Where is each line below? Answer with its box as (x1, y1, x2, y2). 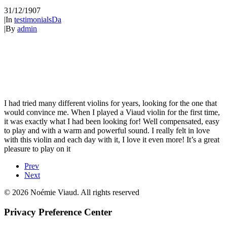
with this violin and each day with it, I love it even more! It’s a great (4, 135, 219, 144)
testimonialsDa (14, 15, 61, 24)
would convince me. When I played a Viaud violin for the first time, (4, 108, 220, 117)
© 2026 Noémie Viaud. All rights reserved (4, 188, 139, 197)
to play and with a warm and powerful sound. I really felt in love (4, 126, 210, 135)
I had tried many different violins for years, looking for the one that (4, 99, 217, 108)
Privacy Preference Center (4, 207, 112, 218)
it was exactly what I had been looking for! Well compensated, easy (4, 117, 219, 126)
